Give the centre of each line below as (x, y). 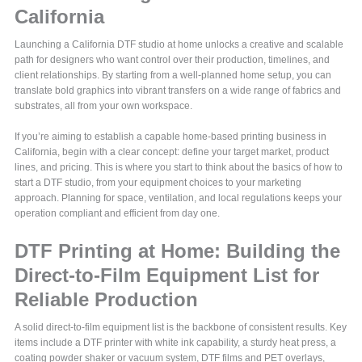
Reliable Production (107, 300)
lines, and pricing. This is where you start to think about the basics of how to (179, 168)
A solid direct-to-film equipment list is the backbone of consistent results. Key (181, 328)
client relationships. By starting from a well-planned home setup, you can (173, 76)
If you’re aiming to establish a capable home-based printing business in (171, 137)
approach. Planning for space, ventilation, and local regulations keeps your (179, 198)
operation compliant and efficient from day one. (118, 214)
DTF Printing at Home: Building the (178, 251)
